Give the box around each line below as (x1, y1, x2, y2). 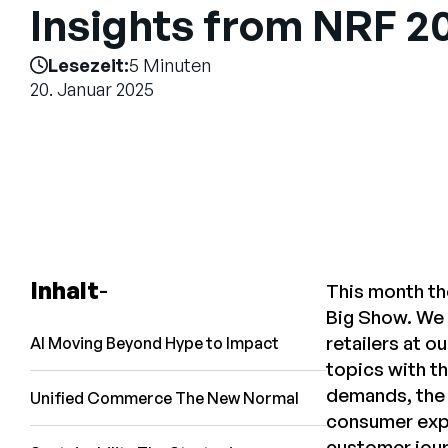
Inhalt (30, 275, 99, 306)
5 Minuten (129, 53, 211, 76)
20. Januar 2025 (30, 77, 154, 100)
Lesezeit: (48, 53, 129, 76)
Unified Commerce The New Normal (30, 388, 302, 409)
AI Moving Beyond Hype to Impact (30, 333, 282, 354)
